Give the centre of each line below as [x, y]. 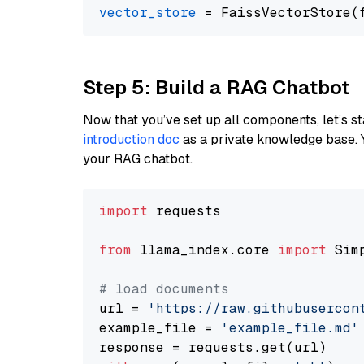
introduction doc [131, 139]
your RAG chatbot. [138, 159]
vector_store [148, 13]
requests [184, 211]
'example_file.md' [290, 328]
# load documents [164, 289]
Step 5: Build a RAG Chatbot [216, 87]
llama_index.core [205, 250]
